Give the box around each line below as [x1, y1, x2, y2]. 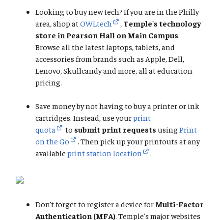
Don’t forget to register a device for [35, 199, 155, 209]
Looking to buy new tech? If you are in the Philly [35, 6, 199, 17]
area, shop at [35, 18, 80, 28]
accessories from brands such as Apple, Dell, [35, 54, 184, 64]
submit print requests [74, 124, 156, 135]
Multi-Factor [155, 199, 204, 209]
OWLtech [80, 18, 112, 28]
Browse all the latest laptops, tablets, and [35, 42, 175, 52]
